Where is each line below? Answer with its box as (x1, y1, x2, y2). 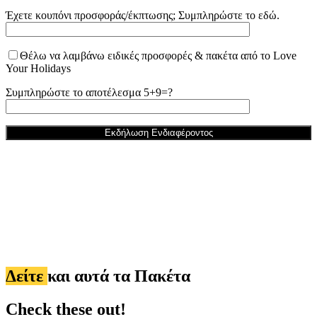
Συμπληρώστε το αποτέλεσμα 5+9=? (6, 86, 173, 99)
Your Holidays (6, 62, 71, 75)
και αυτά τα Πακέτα (47, 267, 190, 286)
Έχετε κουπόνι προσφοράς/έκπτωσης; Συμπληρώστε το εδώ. (6, 9, 279, 22)
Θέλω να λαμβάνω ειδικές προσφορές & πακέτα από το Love (20, 50, 296, 62)
